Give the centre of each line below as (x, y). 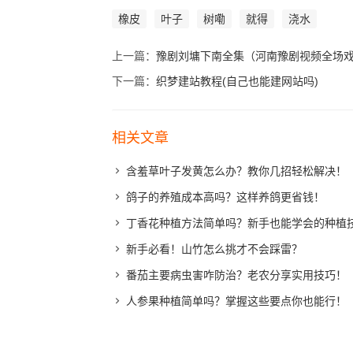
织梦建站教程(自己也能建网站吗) (237, 81)
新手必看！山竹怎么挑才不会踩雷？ (214, 249)
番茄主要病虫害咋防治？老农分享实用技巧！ (236, 275)
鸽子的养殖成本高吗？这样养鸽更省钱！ (225, 197)
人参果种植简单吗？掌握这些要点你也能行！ (236, 301)
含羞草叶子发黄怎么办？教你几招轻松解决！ (236, 171)
